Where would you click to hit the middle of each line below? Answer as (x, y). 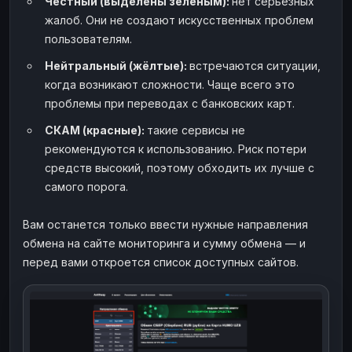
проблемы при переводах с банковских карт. (170, 103)
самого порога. (86, 186)
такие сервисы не (196, 130)
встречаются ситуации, (255, 65)
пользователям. (88, 38)
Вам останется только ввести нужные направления (165, 224)
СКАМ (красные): (96, 130)
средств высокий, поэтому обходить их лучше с (180, 167)
